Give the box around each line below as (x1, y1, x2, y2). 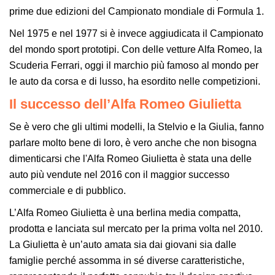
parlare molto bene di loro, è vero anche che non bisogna (9, 137, 257, 148)
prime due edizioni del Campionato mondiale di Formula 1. (9, 6, 264, 17)
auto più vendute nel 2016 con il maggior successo (9, 169, 230, 180)
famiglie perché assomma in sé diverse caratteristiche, (9, 255, 244, 266)
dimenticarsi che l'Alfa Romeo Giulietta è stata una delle (9, 153, 252, 164)
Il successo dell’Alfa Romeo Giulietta (9, 96, 241, 112)
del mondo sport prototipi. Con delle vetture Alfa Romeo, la (9, 44, 262, 55)
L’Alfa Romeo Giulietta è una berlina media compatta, (9, 207, 241, 218)
